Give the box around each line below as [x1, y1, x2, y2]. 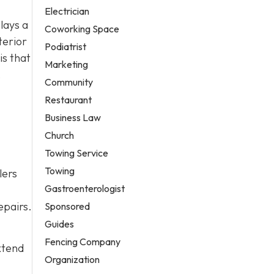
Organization [45, 253, 100, 265]
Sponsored [45, 199, 91, 212]
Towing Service [45, 146, 109, 159]
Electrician [45, 4, 90, 17]
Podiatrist [45, 40, 87, 53]
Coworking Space [45, 22, 120, 35]
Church [45, 128, 75, 141]
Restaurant [45, 93, 92, 106]
